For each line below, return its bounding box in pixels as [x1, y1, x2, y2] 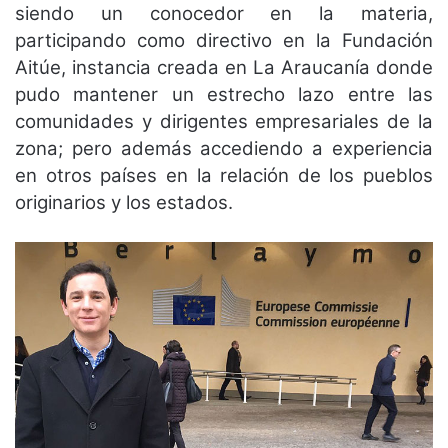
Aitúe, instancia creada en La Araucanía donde [15, 55, 433, 79]
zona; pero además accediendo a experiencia [15, 136, 433, 160]
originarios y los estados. [15, 190, 233, 214]
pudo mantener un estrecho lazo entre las [15, 82, 433, 106]
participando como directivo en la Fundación [15, 28, 433, 52]
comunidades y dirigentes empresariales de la [15, 109, 433, 133]
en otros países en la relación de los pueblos [15, 163, 433, 187]
